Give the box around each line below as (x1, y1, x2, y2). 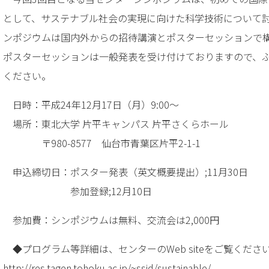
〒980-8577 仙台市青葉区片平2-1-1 (3, 136, 201, 151)
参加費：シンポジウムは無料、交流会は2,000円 (3, 213, 219, 228)
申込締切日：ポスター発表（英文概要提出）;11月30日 (3, 165, 248, 180)
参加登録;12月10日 (3, 184, 152, 199)
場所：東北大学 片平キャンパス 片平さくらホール (3, 116, 229, 131)
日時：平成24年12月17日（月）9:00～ (3, 97, 179, 112)
